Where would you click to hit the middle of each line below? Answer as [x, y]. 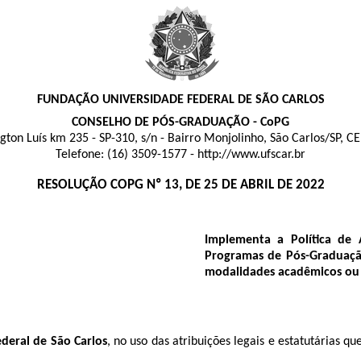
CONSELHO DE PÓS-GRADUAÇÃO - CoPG [180, 122]
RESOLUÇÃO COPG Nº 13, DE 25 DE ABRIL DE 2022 [180, 185]
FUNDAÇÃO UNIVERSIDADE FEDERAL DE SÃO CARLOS [180, 100]
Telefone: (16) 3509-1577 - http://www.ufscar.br [180, 155]
